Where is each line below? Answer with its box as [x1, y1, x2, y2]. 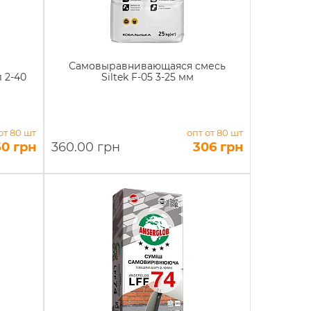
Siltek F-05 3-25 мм [101, 71, 194, 83]
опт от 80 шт [186, 127, 243, 138]
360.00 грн [51, 140, 121, 155]
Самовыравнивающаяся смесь [69, 60, 226, 72]
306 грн [192, 140, 243, 155]
